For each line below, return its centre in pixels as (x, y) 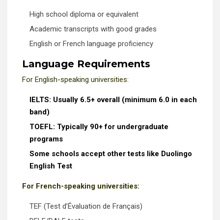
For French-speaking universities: (81, 186)
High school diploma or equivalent (84, 14)
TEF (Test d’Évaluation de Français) (86, 206)
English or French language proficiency (91, 43)
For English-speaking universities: (75, 79)
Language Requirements (86, 64)
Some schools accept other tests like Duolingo (111, 153)
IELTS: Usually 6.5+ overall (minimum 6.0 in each (113, 99)
